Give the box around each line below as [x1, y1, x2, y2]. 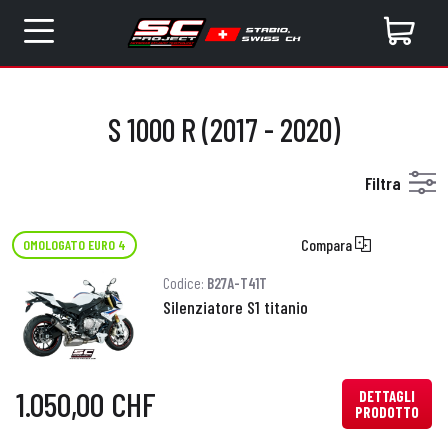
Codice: [162, 274, 207, 292]
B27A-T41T [206, 274, 267, 292]
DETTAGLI [359, 387, 415, 405]
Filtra [365, 172, 401, 194]
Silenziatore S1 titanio [162, 296, 308, 318]
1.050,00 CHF [16, 384, 156, 424]
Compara [301, 235, 355, 254]
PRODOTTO [355, 403, 419, 421]
